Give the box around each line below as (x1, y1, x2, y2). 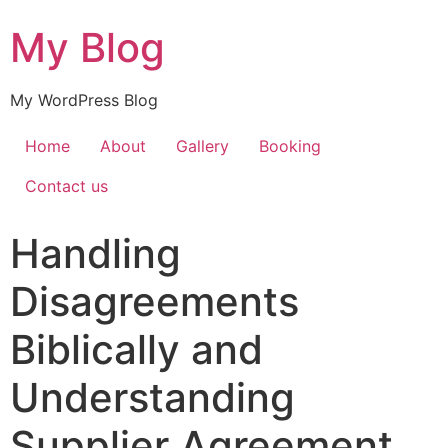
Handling (10, 229, 181, 279)
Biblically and (10, 325, 263, 375)
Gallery (176, 136, 229, 157)
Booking (259, 136, 321, 157)
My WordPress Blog (10, 90, 158, 110)
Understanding (10, 373, 295, 423)
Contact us (25, 176, 108, 197)
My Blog (10, 23, 165, 72)
